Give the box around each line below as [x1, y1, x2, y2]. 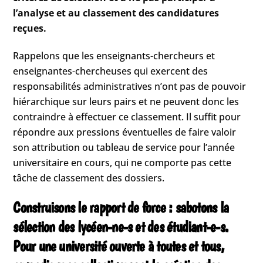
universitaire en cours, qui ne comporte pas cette [13, 156, 232, 170]
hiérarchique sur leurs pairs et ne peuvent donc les [13, 95, 240, 109]
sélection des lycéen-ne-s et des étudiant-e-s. [13, 217, 229, 235]
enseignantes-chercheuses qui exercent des [13, 65, 208, 78]
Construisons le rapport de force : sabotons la [13, 198, 229, 216]
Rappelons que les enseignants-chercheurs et [13, 49, 215, 63]
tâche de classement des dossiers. [13, 171, 165, 185]
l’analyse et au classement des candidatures [13, 6, 220, 20]
